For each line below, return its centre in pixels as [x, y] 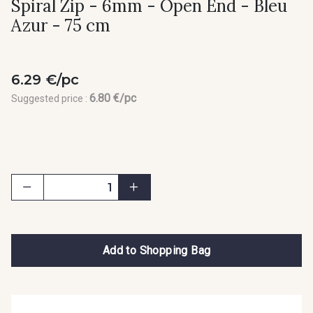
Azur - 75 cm [61, 26]
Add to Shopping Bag [156, 250]
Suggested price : [50, 99]
